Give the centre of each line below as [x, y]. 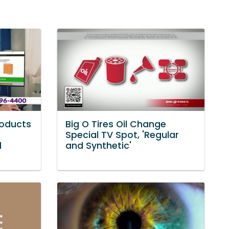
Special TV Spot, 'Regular [122, 135]
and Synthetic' [98, 146]
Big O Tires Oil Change [116, 124]
